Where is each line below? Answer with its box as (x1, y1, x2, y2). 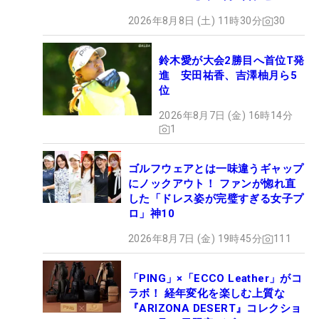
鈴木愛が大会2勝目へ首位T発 (159, 54, 305, 67)
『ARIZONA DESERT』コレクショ (128, 302, 302, 315)
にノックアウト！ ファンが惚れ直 (128, 177, 296, 190)
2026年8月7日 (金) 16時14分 (159, 110, 293, 121)
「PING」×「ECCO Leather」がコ (128, 272, 303, 285)
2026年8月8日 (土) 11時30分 (128, 15, 262, 26)
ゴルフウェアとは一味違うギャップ (128, 162, 304, 175)
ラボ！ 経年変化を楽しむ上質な (128, 287, 285, 300)
